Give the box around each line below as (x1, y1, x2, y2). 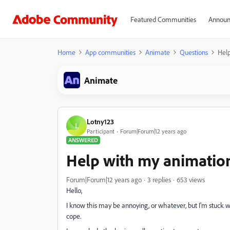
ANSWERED (68, 136, 98, 144)
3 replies (147, 175, 171, 184)
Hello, (66, 186, 82, 195)
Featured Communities (130, 15, 196, 24)
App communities (85, 48, 136, 56)
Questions (180, 48, 208, 56)
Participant (87, 127, 114, 135)
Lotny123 (87, 117, 114, 126)
